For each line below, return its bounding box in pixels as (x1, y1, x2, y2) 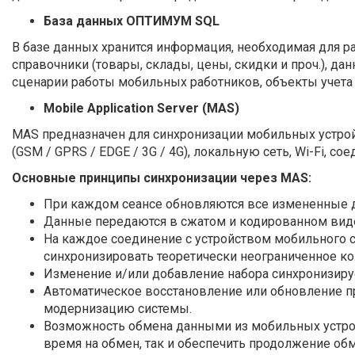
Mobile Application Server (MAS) (44, 101, 242, 116)
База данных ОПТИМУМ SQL (44, 13, 223, 29)
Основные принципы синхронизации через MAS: (12, 170, 311, 185)
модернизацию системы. (44, 301, 192, 316)
